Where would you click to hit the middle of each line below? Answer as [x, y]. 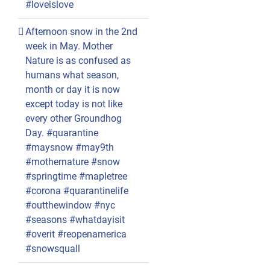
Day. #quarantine [61, 133]
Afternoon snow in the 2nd [81, 32]
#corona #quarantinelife [77, 191]
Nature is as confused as [78, 61]
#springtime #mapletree [76, 177]
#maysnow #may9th [69, 148]
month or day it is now [72, 90]
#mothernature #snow [72, 162]
